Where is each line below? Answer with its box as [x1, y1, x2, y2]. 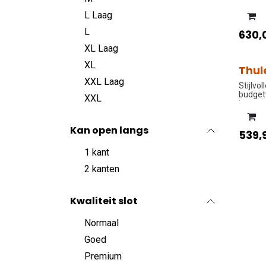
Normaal [84, 217, 119, 229]
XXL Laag [84, 76, 124, 87]
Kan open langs [70, 123, 148, 137]
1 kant [84, 147, 109, 158]
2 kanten [84, 163, 119, 175]
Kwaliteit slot [70, 194, 138, 208]
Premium [84, 251, 122, 262]
